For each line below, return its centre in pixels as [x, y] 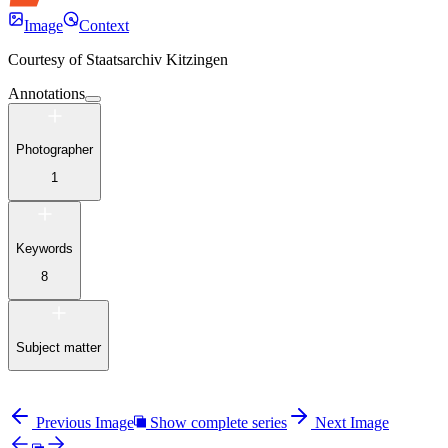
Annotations [46, 93]
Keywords [44, 248]
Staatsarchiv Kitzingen [157, 59]
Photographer [54, 149]
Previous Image [85, 423]
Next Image [352, 423]
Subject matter [58, 347]
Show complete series [218, 423]
